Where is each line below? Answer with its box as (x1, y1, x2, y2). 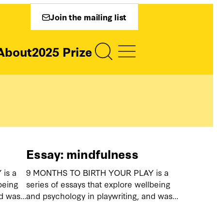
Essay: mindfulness (26, 145, 139, 163)
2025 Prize (32, 42, 92, 60)
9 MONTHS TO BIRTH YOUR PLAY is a (26, 167, 169, 178)
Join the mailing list (50, 11, 126, 22)
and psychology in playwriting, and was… (26, 190, 178, 201)
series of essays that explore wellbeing (26, 178, 170, 190)
